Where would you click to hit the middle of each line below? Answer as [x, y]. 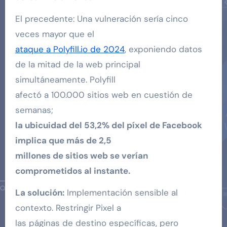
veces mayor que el [54, 34]
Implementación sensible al [121, 192]
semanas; [34, 110]
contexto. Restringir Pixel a [68, 207]
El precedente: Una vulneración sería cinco [101, 18]
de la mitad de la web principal [78, 64]
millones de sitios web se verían [81, 155]
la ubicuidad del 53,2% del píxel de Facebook [108, 125]
